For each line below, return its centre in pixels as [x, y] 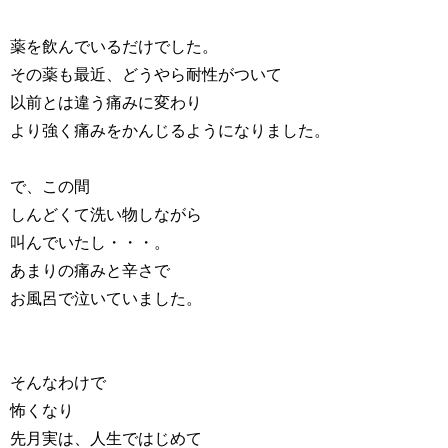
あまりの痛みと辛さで [90, 270]
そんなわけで [58, 382]
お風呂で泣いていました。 [106, 298]
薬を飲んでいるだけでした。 [114, 46]
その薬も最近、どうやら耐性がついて [146, 74]
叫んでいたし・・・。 [90, 242]
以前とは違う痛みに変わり [106, 102]
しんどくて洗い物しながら [106, 214]
